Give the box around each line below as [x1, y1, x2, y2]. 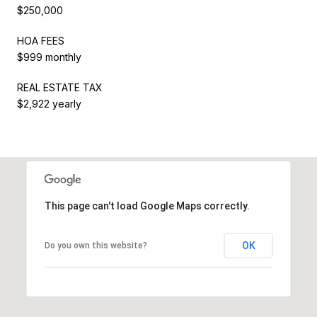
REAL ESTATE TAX [17, 81, 103, 93]
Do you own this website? [44, 240, 147, 250]
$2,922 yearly [17, 97, 81, 110]
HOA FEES [17, 34, 64, 47]
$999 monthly [17, 50, 81, 63]
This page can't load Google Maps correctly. [44, 200, 250, 212]
